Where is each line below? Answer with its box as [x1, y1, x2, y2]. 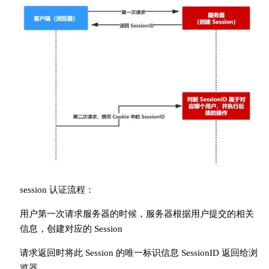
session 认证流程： [19, 185, 94, 195]
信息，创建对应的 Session [19, 224, 122, 234]
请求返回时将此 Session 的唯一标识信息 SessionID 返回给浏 [19, 248, 258, 258]
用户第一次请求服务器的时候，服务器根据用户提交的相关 [19, 209, 254, 219]
